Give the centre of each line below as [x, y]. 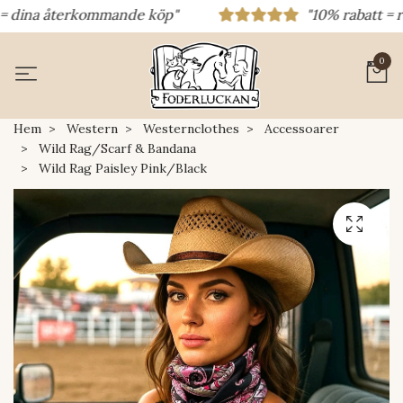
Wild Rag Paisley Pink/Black [121, 168]
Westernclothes [191, 128]
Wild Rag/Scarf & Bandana [117, 148]
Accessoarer [302, 128]
